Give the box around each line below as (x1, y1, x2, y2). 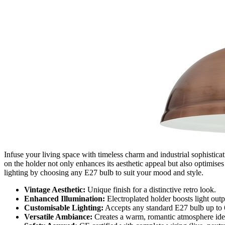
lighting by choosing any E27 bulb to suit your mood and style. (4, 168, 203, 177)
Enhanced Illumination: (24, 194, 105, 203)
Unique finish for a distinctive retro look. (85, 185, 216, 194)
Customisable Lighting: (24, 203, 103, 212)
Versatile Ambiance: (24, 212, 92, 221)
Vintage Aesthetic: (24, 185, 85, 194)
